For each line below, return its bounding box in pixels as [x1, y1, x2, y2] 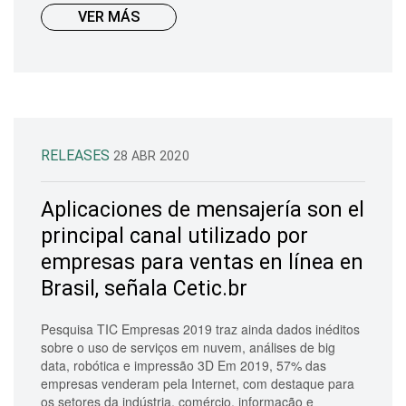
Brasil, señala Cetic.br [41, 275, 247, 301]
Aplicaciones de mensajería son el [41, 197, 364, 222]
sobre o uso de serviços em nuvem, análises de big [41, 337, 335, 356]
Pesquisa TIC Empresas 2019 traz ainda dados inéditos [41, 319, 360, 338]
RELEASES [41, 146, 113, 164]
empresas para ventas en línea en [41, 249, 363, 275]
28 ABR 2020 [113, 148, 189, 163]
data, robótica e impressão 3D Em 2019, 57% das [41, 355, 326, 374]
